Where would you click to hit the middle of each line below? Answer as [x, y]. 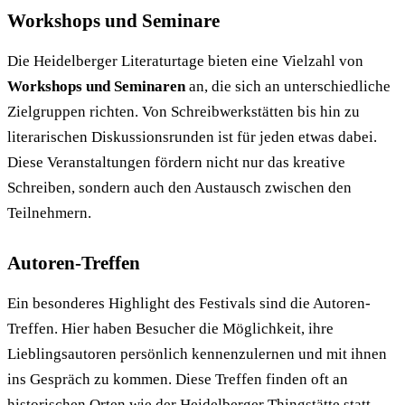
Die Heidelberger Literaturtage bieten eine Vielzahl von [185, 61]
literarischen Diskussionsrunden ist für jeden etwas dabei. [192, 137]
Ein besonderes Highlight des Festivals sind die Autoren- [189, 303]
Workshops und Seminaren [96, 86]
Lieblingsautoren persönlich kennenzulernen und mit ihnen [197, 353]
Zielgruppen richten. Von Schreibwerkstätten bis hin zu [184, 111]
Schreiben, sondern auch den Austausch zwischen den [179, 187]
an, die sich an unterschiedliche [288, 86]
